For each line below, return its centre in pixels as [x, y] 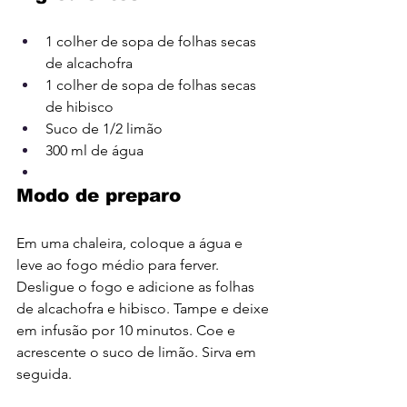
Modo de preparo [99, 196]
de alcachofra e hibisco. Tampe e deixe [144, 309]
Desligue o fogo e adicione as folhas [137, 287]
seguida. [44, 374]
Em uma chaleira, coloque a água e [131, 243]
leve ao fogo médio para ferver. [119, 265]
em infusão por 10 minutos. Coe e [128, 331]
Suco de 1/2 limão [104, 129]
